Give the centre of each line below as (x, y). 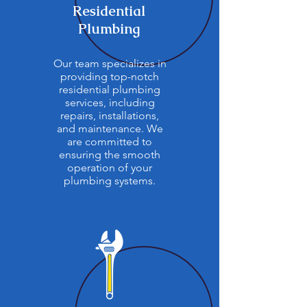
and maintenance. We (110, 128)
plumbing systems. (110, 181)
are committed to (110, 142)
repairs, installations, (110, 115)
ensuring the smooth (110, 155)
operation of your (110, 168)
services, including (110, 102)
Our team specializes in (110, 63)
